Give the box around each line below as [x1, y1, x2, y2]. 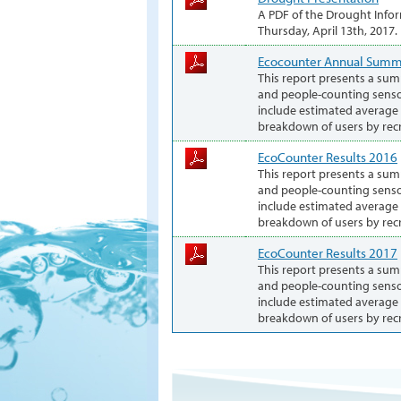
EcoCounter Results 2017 [258, 243, 397, 261]
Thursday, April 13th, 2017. [258, 21, 397, 38]
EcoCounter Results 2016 [258, 147, 397, 166]
